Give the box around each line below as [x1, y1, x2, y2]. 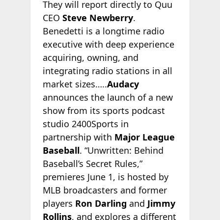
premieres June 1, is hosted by [42, 170, 168, 183]
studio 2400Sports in [42, 117, 129, 130]
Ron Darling [75, 197, 127, 209]
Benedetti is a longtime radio [42, 25, 165, 37]
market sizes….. [42, 78, 107, 90]
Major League [114, 131, 175, 143]
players [42, 197, 75, 209]
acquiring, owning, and [42, 51, 138, 63]
